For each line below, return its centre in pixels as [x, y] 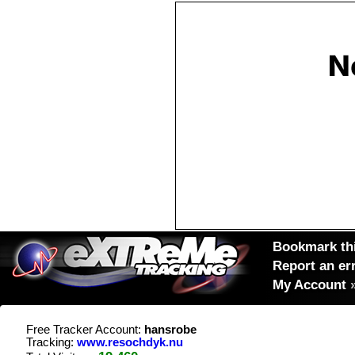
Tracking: [52, 342]
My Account [309, 284]
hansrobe [170, 330]
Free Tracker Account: [85, 330]
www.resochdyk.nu [130, 342]
